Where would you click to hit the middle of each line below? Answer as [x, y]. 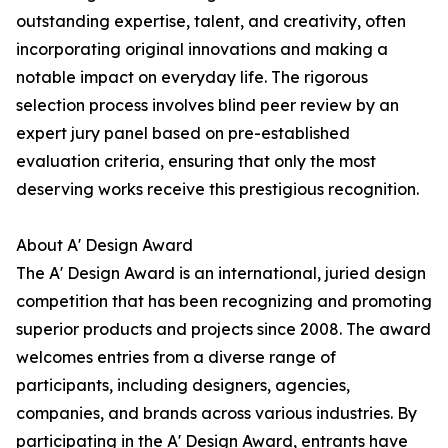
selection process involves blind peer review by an [207, 105]
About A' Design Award [104, 245]
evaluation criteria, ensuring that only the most [196, 161]
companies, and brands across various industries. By [216, 413]
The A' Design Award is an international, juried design [221, 273]
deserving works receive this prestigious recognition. [217, 189]
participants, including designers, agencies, [183, 385]
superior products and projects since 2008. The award [223, 329]
